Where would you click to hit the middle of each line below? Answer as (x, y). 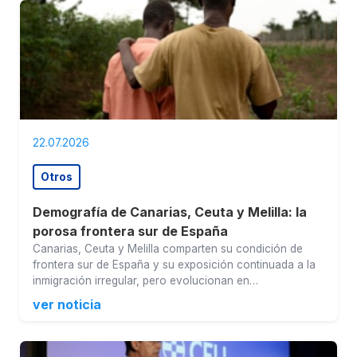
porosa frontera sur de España (130, 231)
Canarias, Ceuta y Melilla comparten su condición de (168, 249)
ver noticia (67, 305)
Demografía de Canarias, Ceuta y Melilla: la (170, 212)
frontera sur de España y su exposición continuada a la (174, 265)
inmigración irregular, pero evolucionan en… (145, 281)
